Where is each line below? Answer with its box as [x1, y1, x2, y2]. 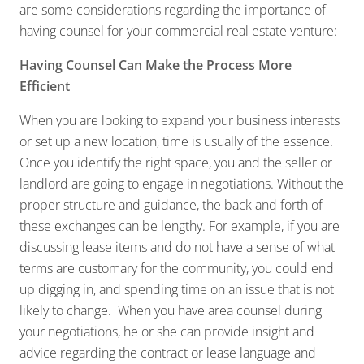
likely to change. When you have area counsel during [19, 301, 322, 319]
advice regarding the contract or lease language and [19, 343, 316, 362]
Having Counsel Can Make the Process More [19, 55, 292, 74]
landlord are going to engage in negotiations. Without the [19, 174, 344, 193]
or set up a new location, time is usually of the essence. [19, 132, 333, 150]
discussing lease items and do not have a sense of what [19, 237, 335, 256]
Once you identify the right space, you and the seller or [19, 153, 332, 171]
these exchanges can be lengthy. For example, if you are [19, 216, 340, 235]
